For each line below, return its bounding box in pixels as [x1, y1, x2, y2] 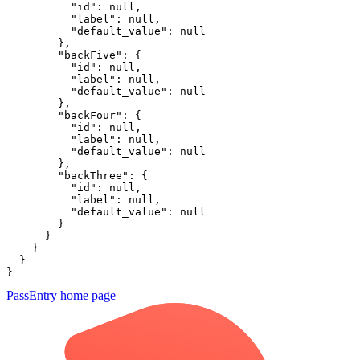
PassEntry [6, 288, 57, 303]
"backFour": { [6, 109, 141, 122]
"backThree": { [6, 170, 148, 182]
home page [57, 288, 116, 303]
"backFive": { [6, 49, 141, 62]
